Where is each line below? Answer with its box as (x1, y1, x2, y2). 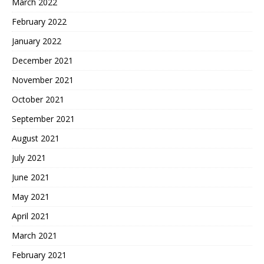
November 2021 (12, 74, 74, 85)
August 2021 (12, 132, 60, 144)
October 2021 (12, 93, 64, 105)
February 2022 (12, 15, 67, 27)
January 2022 (12, 35, 61, 47)
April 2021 (12, 210, 49, 222)
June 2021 (12, 171, 49, 183)
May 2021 (12, 190, 49, 202)
